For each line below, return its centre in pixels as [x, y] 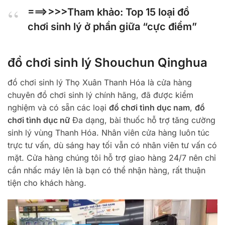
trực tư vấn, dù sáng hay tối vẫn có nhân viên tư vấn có [112, 145]
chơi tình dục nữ [39, 120]
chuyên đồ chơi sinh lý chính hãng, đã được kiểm [100, 95]
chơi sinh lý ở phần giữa [84, 27]
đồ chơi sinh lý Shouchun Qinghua [107, 63]
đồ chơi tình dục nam [149, 108]
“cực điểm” [168, 27]
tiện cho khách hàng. [47, 183]
